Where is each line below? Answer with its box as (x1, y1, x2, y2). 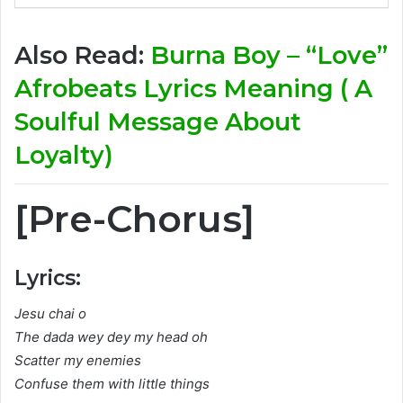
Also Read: (14, 40, 150, 70)
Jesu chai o (14, 305, 86, 323)
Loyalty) (14, 139, 113, 170)
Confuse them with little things (14, 375, 210, 393)
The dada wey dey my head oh (14, 328, 208, 346)
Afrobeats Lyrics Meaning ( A (14, 73, 372, 103)
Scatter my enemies (14, 352, 141, 370)
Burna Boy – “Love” (150, 40, 388, 70)
